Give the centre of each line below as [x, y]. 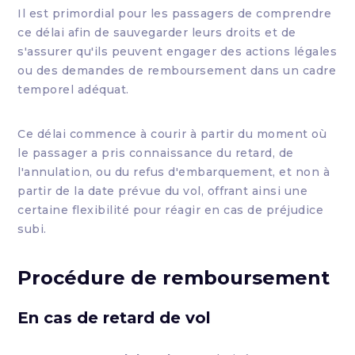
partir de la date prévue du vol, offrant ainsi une [163, 191]
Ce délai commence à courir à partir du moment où [172, 134]
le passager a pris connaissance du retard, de [156, 153]
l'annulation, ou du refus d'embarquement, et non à [174, 172]
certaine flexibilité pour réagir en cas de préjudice [171, 210]
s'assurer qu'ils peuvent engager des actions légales [177, 52]
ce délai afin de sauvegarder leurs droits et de [157, 32]
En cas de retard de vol [115, 318]
